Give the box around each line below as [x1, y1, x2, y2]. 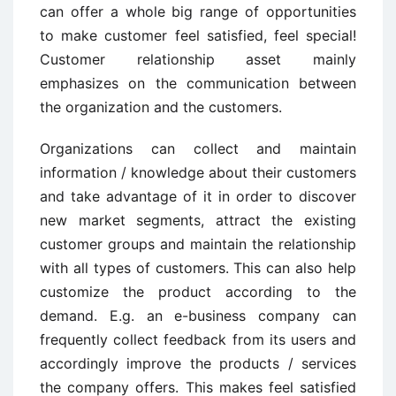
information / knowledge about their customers [40, 164, 356, 181]
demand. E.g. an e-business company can [40, 307, 356, 324]
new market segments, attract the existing [40, 211, 356, 229]
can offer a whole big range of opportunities [40, 3, 356, 20]
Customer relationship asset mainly [40, 50, 356, 68]
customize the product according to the [40, 283, 356, 301]
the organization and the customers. [40, 98, 282, 116]
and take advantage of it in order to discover [40, 187, 356, 205]
